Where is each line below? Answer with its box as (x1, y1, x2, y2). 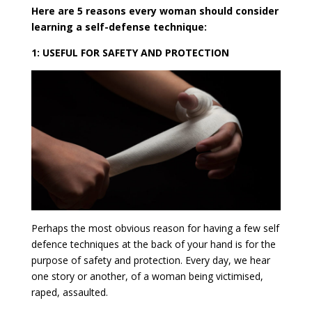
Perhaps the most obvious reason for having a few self (31, 221, 279, 235)
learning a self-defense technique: (31, 19, 207, 33)
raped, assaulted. (31, 286, 108, 299)
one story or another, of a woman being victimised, (31, 270, 263, 283)
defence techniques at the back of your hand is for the (31, 237, 276, 251)
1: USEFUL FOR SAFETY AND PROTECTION (31, 45, 229, 59)
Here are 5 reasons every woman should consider (31, 3, 279, 17)
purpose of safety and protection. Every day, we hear (31, 253, 270, 267)
